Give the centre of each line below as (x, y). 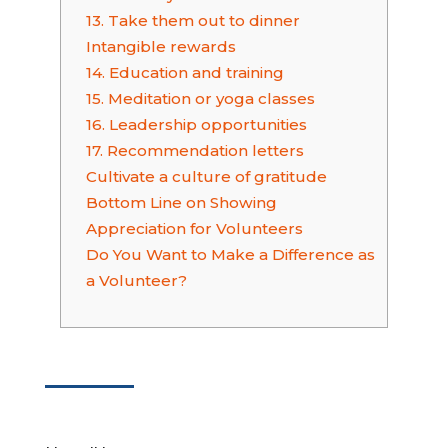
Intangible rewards (160, 46)
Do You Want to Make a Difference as (230, 254)
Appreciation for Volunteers (194, 228)
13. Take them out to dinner (192, 20)
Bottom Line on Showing (181, 202)
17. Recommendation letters (194, 150)
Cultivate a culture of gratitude (206, 176)
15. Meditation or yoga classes (200, 98)
